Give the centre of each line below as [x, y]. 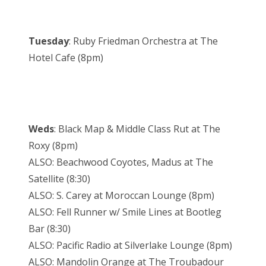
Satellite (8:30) [59, 179]
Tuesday [49, 41]
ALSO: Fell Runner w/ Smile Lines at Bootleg [125, 212]
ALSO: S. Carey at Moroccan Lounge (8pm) [121, 196]
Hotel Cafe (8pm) [66, 58]
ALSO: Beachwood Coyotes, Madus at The [121, 162]
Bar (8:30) [50, 229]
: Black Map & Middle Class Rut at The [137, 129]
